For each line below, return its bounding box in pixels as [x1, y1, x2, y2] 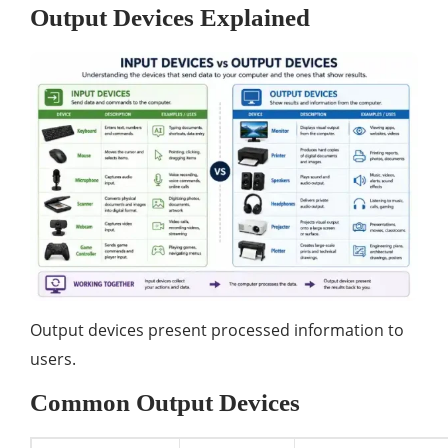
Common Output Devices [30, 388, 300, 416]
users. [30, 347, 76, 370]
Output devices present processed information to [30, 318, 404, 341]
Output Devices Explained [30, 3, 310, 31]
